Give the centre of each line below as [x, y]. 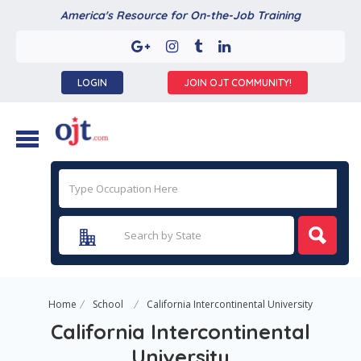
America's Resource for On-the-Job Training [180, 15]
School [108, 304]
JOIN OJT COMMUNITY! [238, 83]
